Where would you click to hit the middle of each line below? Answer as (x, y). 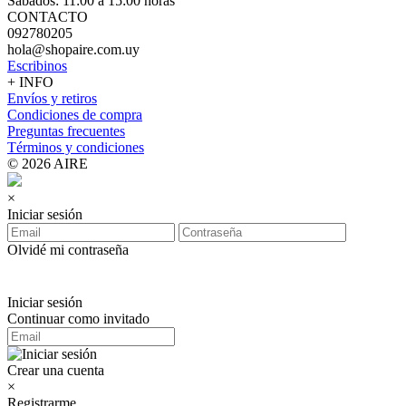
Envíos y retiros (52, 98)
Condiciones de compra (75, 115)
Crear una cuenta (56, 370)
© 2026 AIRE (48, 164)
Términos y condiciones (76, 147)
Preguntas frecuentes (66, 131)
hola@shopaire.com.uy (73, 49)
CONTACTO (48, 17)
